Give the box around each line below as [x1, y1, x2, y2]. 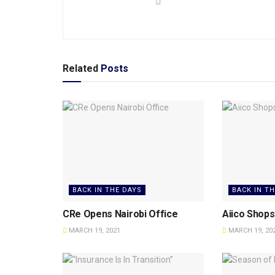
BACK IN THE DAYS [72, 186, 142, 195]
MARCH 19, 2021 [67, 227, 120, 235]
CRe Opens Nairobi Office [63, 208, 178, 220]
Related [63, 62, 98, 74]
